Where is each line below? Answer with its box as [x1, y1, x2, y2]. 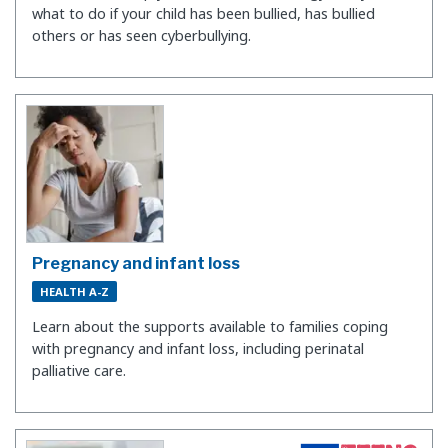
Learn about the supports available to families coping [32, 316, 388, 336]
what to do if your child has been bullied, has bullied [32, 3, 375, 23]
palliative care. [32, 360, 126, 380]
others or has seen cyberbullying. [32, 25, 251, 45]
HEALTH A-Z [40, 284, 109, 300]
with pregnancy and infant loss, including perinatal [32, 338, 364, 358]
